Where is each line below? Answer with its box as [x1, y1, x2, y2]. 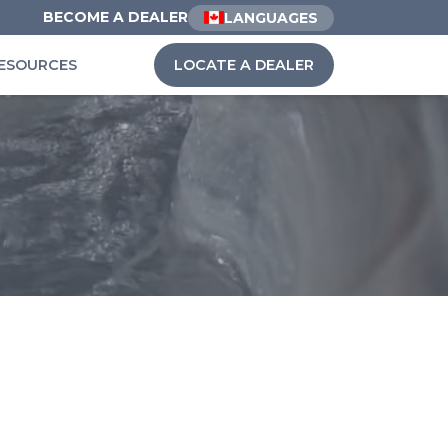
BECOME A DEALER [43, 8, 188, 26]
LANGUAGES [224, 8, 318, 27]
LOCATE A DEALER [173, 56, 314, 74]
